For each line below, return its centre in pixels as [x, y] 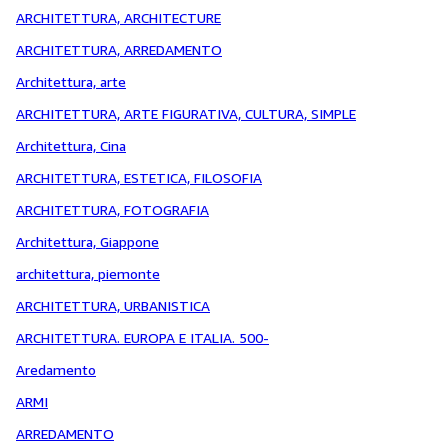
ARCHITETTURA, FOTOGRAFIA [112, 209]
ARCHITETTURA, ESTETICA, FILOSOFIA [139, 177]
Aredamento [56, 369]
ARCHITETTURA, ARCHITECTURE [118, 17]
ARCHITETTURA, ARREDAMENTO [119, 49]
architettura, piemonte [88, 273]
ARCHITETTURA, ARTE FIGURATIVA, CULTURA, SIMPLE [186, 113]
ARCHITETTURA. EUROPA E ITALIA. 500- [142, 337]
